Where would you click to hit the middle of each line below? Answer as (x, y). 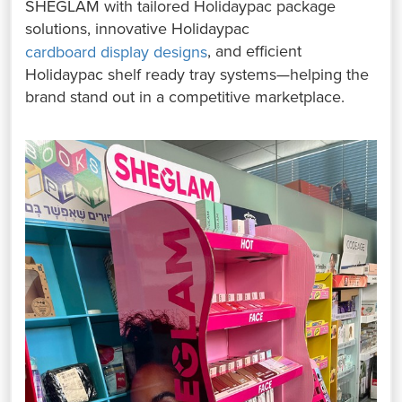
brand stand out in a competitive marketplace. (185, 97)
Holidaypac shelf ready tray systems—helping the (197, 75)
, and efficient (255, 52)
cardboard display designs (117, 52)
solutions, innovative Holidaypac (138, 29)
